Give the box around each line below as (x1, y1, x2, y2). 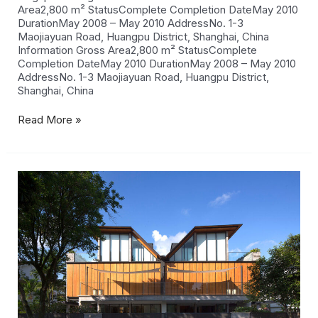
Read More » (18, 113, 82, 127)
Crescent (17, 183, 63, 197)
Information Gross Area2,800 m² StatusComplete (18, 43, 258, 57)
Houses (17, 197, 55, 211)
